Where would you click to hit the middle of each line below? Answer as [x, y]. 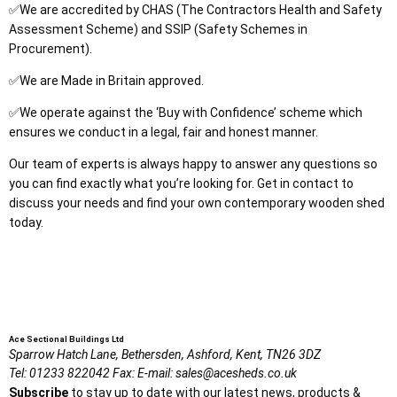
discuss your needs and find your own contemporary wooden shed [197, 203]
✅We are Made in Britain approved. [108, 81]
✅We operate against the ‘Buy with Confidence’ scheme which [186, 113]
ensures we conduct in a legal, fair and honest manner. [163, 132]
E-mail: [156, 374]
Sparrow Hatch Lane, [64, 355]
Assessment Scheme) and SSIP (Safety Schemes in [158, 30]
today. [26, 223]
